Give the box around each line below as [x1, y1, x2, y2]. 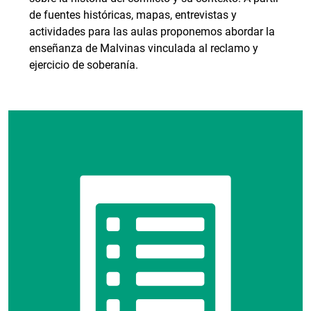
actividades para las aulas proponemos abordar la [29, 25, 275, 38]
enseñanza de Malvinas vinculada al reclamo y [29, 42, 258, 55]
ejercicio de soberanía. [29, 58, 138, 72]
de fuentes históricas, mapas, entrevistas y [29, 8, 237, 22]
